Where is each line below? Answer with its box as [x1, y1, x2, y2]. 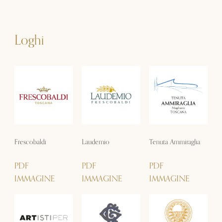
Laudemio [81, 136, 110, 148]
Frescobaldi [14, 136, 46, 148]
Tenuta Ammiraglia [149, 136, 201, 148]
